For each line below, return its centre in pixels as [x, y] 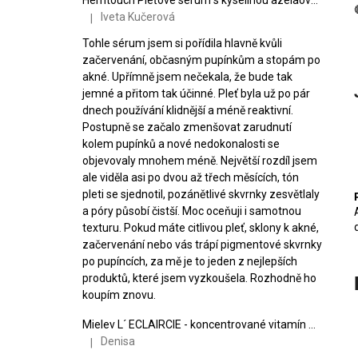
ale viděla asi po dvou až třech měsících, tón [191, 177]
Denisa [118, 341]
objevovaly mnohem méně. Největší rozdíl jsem [200, 160]
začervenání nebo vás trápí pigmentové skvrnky [202, 244]
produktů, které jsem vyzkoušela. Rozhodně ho [199, 278]
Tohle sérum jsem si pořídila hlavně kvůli [182, 43]
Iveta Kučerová [138, 16]
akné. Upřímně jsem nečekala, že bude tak [187, 76]
